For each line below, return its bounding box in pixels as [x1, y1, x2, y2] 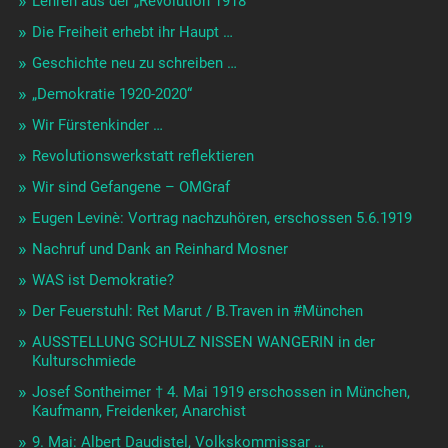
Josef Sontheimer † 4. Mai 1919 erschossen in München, [31, 383, 410, 402]
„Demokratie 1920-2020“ [31, 85, 192, 104]
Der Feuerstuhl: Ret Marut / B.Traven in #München [31, 302, 363, 321]
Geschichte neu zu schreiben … [31, 54, 237, 73]
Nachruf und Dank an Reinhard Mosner [31, 240, 288, 259]
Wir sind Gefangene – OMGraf [31, 178, 230, 197]
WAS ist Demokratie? [31, 271, 174, 290]
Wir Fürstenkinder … [31, 116, 163, 135]
